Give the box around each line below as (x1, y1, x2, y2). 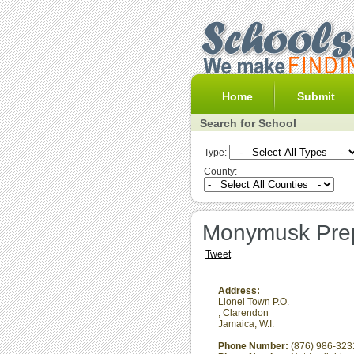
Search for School (200, 117, 296, 130)
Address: (218, 285, 260, 296)
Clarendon (223, 307, 269, 318)
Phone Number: (218, 341, 291, 352)
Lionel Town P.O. (218, 296, 289, 307)
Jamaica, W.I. (218, 318, 274, 330)
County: (204, 166, 237, 177)
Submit (297, 90, 335, 103)
